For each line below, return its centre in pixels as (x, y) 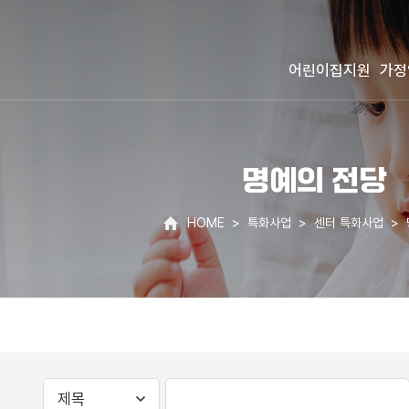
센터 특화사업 (349, 222)
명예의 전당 (314, 183)
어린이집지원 (330, 70)
